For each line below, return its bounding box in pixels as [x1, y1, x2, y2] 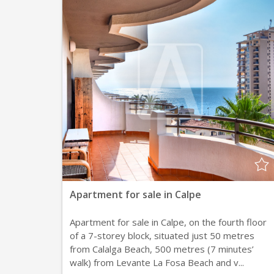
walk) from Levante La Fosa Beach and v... [70, 256, 244, 268]
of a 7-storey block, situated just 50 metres [70, 229, 254, 242]
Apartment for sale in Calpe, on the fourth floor [70, 216, 267, 228]
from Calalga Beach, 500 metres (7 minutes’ [70, 243, 254, 255]
